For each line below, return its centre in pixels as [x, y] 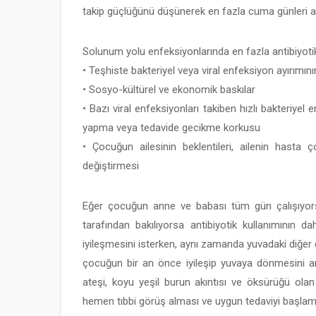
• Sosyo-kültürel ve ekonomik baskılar [169, 90]
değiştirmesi [111, 166]
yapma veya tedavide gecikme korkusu [171, 128]
